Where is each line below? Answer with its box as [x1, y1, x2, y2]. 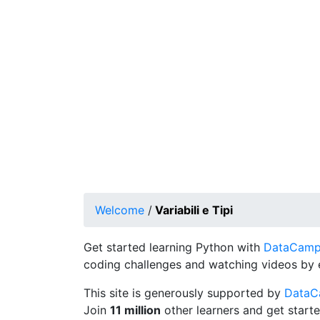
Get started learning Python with [84, 240, 264, 254]
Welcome [95, 203, 144, 217]
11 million [110, 303, 161, 317]
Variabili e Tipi [155, 203, 233, 217]
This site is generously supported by [84, 286, 284, 300]
